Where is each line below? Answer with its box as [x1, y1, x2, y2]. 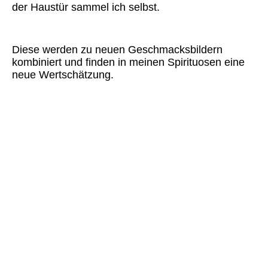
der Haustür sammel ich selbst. [12, 1, 160, 14]
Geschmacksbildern [128, 44, 223, 56]
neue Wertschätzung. [12, 69, 114, 81]
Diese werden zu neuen [12, 44, 128, 56]
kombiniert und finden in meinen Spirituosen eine [12, 56, 245, 69]
